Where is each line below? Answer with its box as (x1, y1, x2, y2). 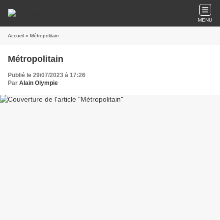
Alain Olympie (19, 80, 58, 86)
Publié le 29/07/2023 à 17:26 (8, 72, 85, 79)
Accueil (8, 33, 24, 38)
